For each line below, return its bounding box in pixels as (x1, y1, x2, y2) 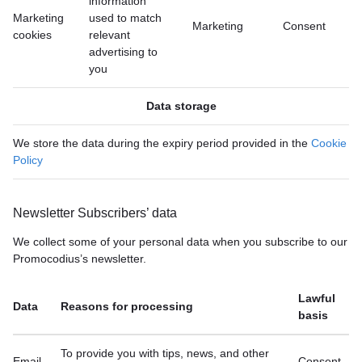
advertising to (89, 45, 158, 58)
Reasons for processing (61, 300, 193, 313)
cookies (13, 28, 52, 41)
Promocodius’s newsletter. (13, 252, 146, 265)
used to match (89, 11, 162, 24)
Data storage (145, 99, 217, 112)
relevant (89, 28, 130, 41)
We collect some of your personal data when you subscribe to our (13, 235, 347, 248)
